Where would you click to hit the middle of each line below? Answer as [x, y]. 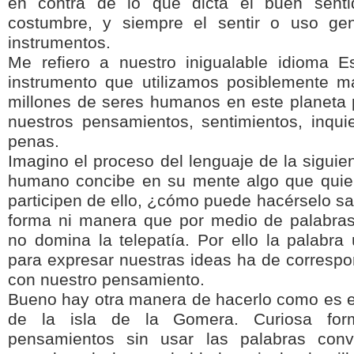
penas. [34, 141]
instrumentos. [59, 43]
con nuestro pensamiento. [106, 280]
